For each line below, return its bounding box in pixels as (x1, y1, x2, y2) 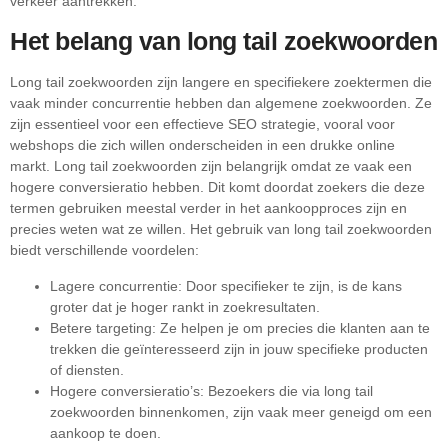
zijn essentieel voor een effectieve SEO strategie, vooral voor (10, 116, 395, 133)
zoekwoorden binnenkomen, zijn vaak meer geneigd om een (50, 403, 432, 420)
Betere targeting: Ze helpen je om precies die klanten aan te (50, 319, 430, 336)
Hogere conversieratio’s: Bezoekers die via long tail (50, 382, 373, 399)
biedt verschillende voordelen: (10, 242, 199, 259)
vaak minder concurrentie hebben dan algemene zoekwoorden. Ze (10, 95, 432, 112)
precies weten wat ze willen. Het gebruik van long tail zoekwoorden (10, 221, 432, 238)
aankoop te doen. (50, 424, 161, 441)
